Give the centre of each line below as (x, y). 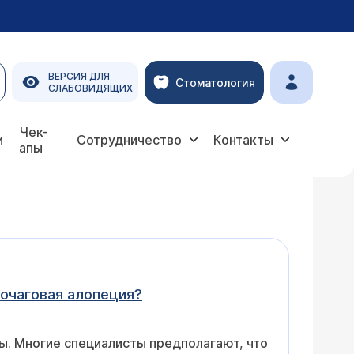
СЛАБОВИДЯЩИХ (90, 88)
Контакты (243, 140)
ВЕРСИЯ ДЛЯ (79, 76)
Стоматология (215, 82)
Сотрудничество (129, 140)
